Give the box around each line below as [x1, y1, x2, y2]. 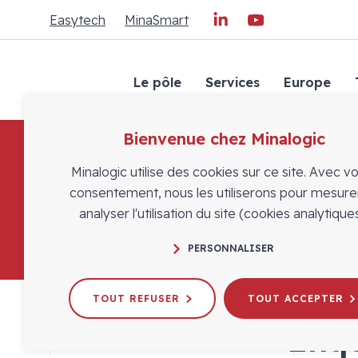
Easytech [50, 11, 105, 28]
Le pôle [133, 74, 181, 90]
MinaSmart [125, 11, 189, 28]
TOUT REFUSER [93, 292, 181, 304]
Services [205, 74, 260, 90]
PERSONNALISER [188, 242, 274, 254]
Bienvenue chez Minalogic [122, 129, 325, 149]
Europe [283, 74, 331, 90]
